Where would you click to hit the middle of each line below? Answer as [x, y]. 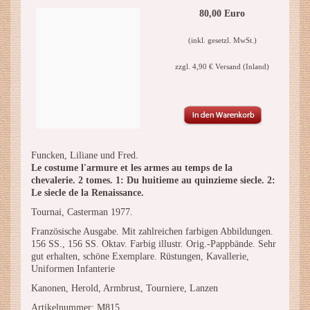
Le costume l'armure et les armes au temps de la [132, 168]
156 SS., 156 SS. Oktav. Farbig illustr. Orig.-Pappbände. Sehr [154, 244]
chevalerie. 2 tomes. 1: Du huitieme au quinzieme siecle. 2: [153, 180]
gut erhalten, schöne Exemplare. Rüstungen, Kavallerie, [140, 256]
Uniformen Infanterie [73, 269]
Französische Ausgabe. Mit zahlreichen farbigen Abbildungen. [152, 231]
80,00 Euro [222, 13]
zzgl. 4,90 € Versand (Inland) [222, 66]
